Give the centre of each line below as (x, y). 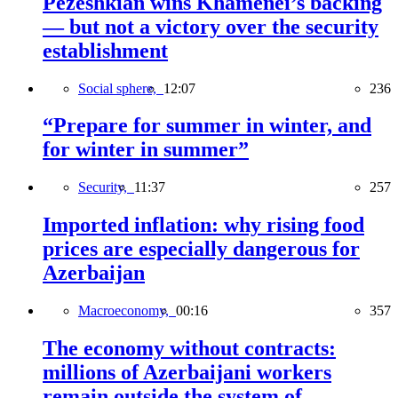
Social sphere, (121, 88)
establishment (105, 50)
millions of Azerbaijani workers (187, 373)
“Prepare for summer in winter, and (207, 126)
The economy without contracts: (189, 349)
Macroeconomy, (127, 311)
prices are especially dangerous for (201, 249)
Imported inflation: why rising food (203, 225)
